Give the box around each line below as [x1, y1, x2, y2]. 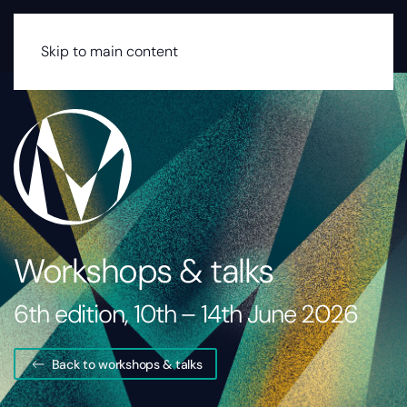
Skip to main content [41, 42, 178, 61]
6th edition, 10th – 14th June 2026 [14, 298, 359, 331]
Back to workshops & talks [51, 355, 203, 372]
